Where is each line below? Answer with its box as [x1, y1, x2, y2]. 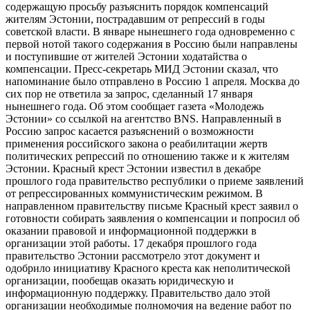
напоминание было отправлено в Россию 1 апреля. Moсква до [6, 75, 300, 88]
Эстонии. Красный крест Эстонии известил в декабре [6, 163, 261, 175]
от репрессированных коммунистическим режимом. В [6, 188, 263, 200]
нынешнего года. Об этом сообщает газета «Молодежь [6, 100, 264, 113]
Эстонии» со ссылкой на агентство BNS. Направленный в [6, 113, 282, 125]
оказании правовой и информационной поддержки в [6, 225, 257, 237]
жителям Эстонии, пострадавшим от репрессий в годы [6, 13, 265, 26]
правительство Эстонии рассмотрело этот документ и [6, 250, 260, 262]
